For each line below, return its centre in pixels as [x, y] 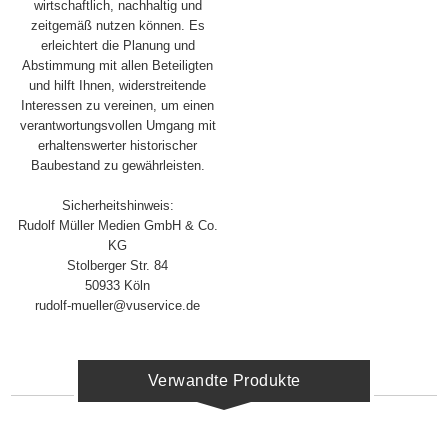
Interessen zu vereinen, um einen [118, 106]
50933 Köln [118, 286]
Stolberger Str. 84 [118, 266]
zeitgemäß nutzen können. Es [117, 26]
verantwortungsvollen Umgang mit [117, 126]
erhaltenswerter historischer [118, 146]
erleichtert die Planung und [117, 46]
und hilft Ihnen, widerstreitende [118, 86]
